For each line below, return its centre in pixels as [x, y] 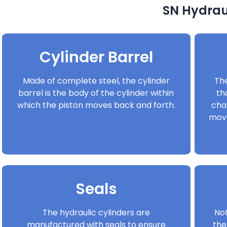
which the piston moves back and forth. [96, 105]
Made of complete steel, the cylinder [96, 81]
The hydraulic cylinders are [96, 212]
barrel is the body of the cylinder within [96, 93]
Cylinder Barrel [96, 57]
